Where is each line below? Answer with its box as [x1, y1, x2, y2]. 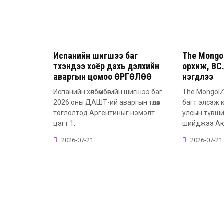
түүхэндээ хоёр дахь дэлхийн [53, 60, 159, 71]
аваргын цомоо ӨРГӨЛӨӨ [53, 71, 152, 82]
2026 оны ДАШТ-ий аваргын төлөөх [53, 98, 160, 106]
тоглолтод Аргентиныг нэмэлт [53, 108, 155, 117]
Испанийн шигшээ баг [53, 50, 138, 61]
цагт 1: [53, 119, 75, 127]
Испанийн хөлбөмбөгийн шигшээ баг [53, 87, 162, 96]
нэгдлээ [182, 71, 213, 82]
